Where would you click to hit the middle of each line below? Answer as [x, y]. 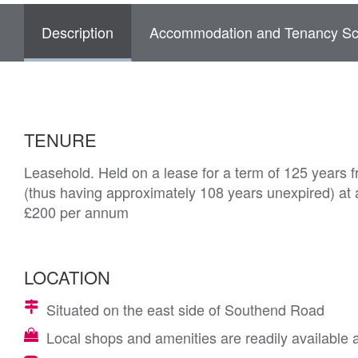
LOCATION [67, 277]
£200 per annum [76, 212]
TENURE [60, 139]
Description [78, 32]
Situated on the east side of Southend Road [185, 309]
